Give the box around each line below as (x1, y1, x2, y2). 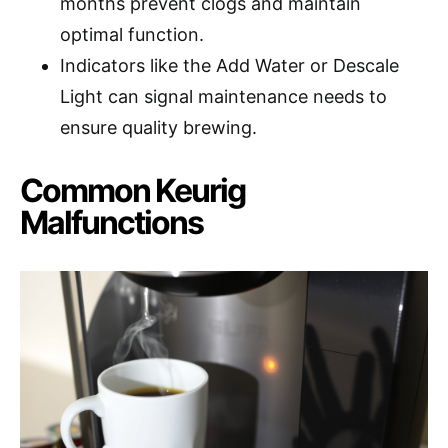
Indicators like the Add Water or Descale (60, 54, 399, 76)
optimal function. (60, 23, 204, 45)
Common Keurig (20, 170, 245, 210)
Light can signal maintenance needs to (60, 85, 387, 107)
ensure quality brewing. (60, 116, 257, 138)
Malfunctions (20, 202, 203, 242)
